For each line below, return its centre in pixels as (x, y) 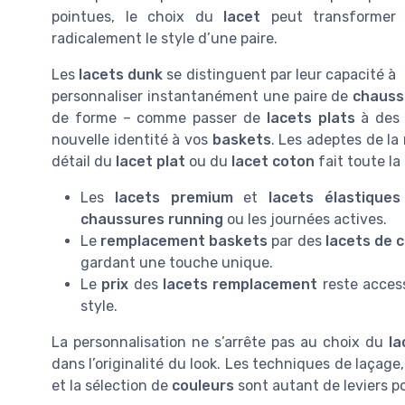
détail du (84, 161)
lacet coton (273, 161)
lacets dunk (121, 75)
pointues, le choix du (137, 17)
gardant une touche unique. (177, 263)
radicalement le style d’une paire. (165, 38)
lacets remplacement (240, 284)
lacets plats (311, 118)
